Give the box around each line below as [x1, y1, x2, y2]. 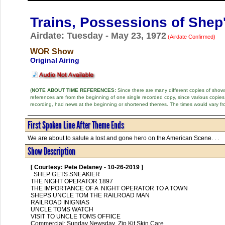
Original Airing [30, 56, 79, 64]
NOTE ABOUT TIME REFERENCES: [31, 87, 116, 93]
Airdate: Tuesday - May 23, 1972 [30, 30, 166, 41]
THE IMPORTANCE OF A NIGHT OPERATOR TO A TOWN [30, 184, 188, 192]
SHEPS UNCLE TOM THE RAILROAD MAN [30, 191, 150, 199]
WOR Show [30, 47, 73, 56]
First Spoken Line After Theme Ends [27, 119, 124, 131]
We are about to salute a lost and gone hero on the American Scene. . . [27, 134, 219, 142]
